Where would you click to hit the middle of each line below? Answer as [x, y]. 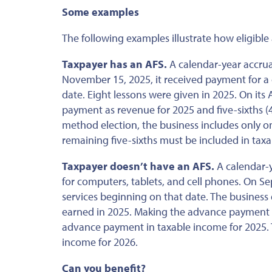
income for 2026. [100, 242]
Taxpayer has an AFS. [114, 64]
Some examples [100, 12]
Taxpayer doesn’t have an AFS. [138, 166]
